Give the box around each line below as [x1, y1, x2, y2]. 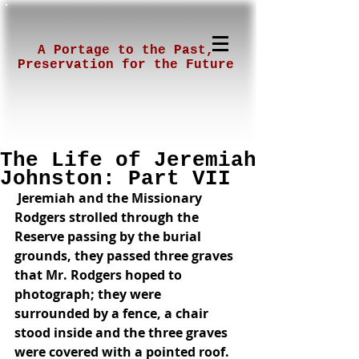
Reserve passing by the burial [14, 228, 204, 245]
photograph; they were [14, 285, 164, 303]
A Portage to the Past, [38, 43, 214, 58]
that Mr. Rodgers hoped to [14, 266, 185, 284]
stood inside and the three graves [14, 324, 231, 341]
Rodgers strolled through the [14, 208, 202, 226]
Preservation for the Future [18, 58, 234, 72]
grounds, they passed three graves [14, 247, 236, 264]
